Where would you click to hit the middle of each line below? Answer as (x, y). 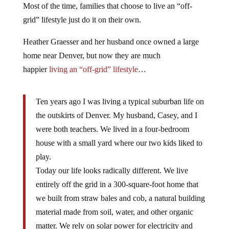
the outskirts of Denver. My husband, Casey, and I (116, 115)
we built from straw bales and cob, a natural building (120, 198)
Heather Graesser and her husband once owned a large (111, 41)
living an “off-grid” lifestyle (93, 69)
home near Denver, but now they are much (91, 55)
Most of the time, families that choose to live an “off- (107, 6)
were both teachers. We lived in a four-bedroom (112, 129)
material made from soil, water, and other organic (114, 212)
